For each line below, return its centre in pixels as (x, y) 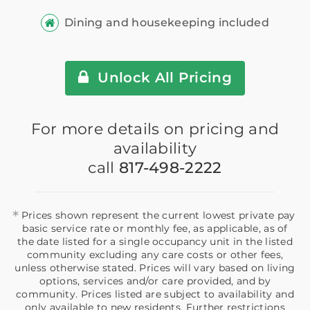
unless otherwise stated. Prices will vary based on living (155, 267)
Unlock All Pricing (163, 77)
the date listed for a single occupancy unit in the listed (155, 241)
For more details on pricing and (155, 129)
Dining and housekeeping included (167, 23)
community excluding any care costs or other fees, (155, 254)
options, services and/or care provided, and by (155, 281)
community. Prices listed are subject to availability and (155, 294)
